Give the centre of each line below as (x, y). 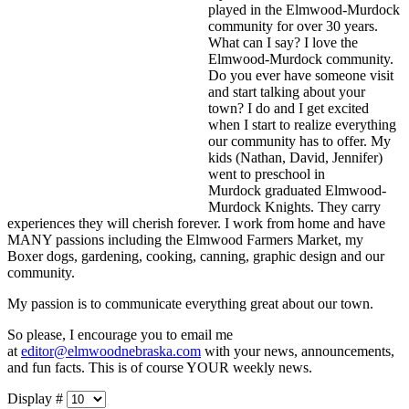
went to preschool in (267, 173)
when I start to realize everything (302, 124)
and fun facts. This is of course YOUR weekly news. (162, 367)
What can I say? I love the (283, 42)
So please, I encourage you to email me (120, 334)
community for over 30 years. (293, 26)
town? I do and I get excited (288, 108)
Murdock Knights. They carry (294, 206)
